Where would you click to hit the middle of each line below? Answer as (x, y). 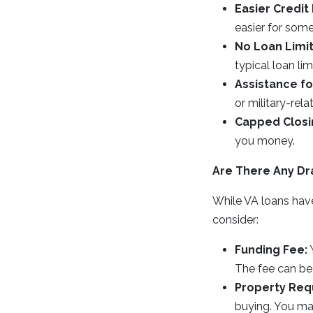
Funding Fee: (271, 250)
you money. (265, 141)
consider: (235, 220)
